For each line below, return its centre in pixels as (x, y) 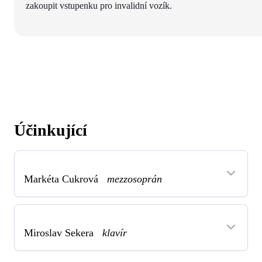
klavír (115, 232)
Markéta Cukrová (65, 179)
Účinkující (51, 130)
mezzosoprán (135, 179)
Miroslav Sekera (63, 232)
